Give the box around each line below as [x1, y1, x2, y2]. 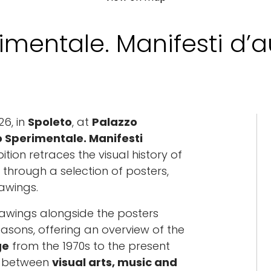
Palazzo [92, 114, 137, 129]
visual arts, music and [52, 255, 177, 270]
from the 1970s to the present [9, 238, 170, 253]
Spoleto [28, 114, 72, 129]
